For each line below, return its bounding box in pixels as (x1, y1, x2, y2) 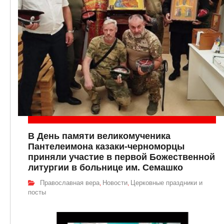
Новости (102, 179, 127, 187)
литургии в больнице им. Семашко (28, 162, 183, 173)
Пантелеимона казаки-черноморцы (28, 141, 184, 152)
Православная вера (40, 179, 99, 187)
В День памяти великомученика (28, 131, 170, 141)
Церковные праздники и (130, 179, 202, 187)
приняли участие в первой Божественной (28, 152, 215, 162)
